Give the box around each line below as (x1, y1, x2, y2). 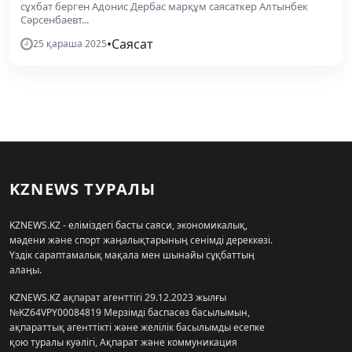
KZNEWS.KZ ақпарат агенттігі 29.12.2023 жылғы (9, 290, 226, 304)
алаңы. (9, 262, 42, 277)
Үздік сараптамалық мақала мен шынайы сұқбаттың (9, 247, 255, 262)
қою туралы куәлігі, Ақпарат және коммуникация (9, 335, 237, 349)
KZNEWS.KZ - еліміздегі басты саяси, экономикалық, (9, 218, 247, 232)
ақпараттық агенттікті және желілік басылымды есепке (9, 320, 265, 334)
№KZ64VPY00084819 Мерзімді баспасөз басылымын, (9, 305, 250, 319)
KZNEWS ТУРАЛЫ (9, 178, 156, 200)
